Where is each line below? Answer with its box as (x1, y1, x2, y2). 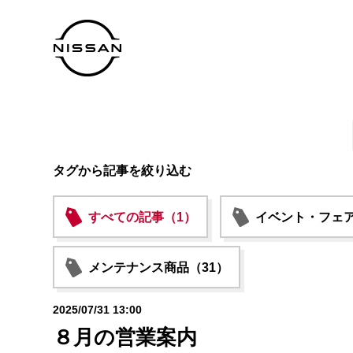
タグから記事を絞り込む (53, 164, 191, 177)
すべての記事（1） (88, 210, 196, 224)
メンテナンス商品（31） (88, 261, 229, 274)
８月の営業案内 (53, 325, 197, 349)
